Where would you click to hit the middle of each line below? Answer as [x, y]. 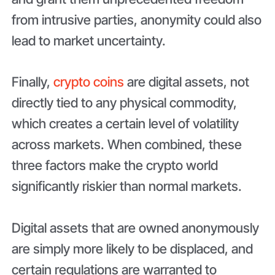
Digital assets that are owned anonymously [136, 227]
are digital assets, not [187, 82]
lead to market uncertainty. [91, 40]
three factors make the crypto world [115, 165]
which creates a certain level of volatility [126, 124]
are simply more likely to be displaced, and [133, 248]
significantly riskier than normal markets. [129, 186]
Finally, [33, 82]
